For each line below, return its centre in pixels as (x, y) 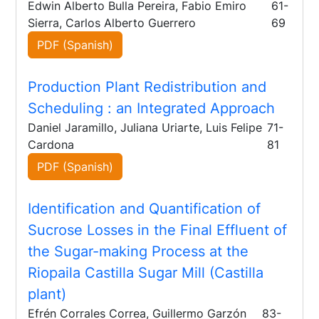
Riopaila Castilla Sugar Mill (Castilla (146, 273)
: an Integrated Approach (192, 109)
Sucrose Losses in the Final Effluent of (158, 230)
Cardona (51, 145)
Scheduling (68, 109)
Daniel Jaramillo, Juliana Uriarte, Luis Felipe (145, 128)
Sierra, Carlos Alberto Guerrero (112, 23)
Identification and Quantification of (145, 209)
